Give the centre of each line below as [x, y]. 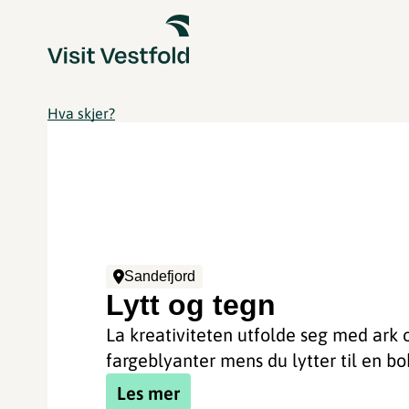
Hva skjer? [81, 113]
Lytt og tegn [191, 304]
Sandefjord [160, 276]
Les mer [149, 393]
